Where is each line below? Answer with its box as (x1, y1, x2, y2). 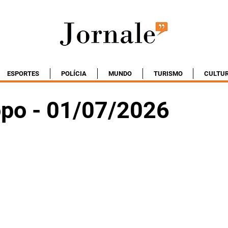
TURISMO (153, 70, 183, 77)
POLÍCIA (61, 70, 87, 77)
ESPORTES (7, 70, 39, 77)
